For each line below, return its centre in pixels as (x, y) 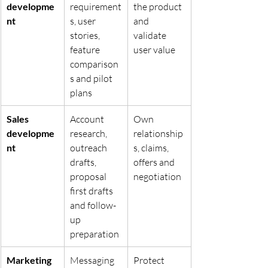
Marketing (30, 260)
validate (151, 35)
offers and (155, 162)
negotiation (157, 176)
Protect (150, 260)
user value (154, 49)
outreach (89, 147)
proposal (89, 176)
